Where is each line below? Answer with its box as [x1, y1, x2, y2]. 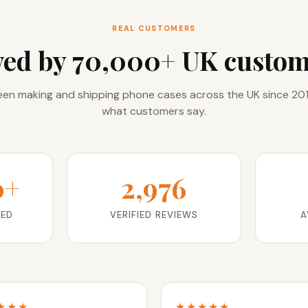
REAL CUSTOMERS [112, 23, 196, 34]
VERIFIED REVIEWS [110, 209, 198, 221]
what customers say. [102, 104, 206, 119]
